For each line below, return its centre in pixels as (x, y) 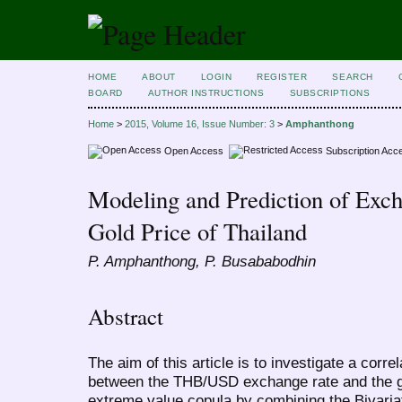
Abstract (126, 316)
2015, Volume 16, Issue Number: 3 (200, 124)
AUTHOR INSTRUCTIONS (206, 93)
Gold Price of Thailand (197, 232)
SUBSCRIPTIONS (330, 93)
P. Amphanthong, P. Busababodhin (202, 262)
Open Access (195, 150)
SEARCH (353, 77)
